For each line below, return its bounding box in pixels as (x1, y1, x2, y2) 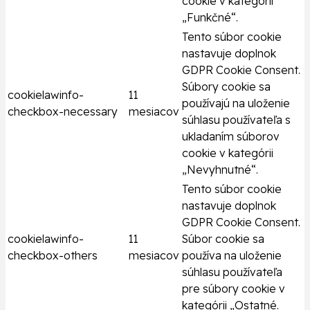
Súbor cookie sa (182, 232, 264, 246)
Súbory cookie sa (182, 80, 271, 94)
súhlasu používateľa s (182, 113, 291, 127)
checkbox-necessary (8, 104, 118, 119)
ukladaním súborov (182, 129, 280, 144)
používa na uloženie (182, 248, 282, 263)
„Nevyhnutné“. (182, 163, 258, 177)
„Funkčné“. (182, 10, 238, 25)
